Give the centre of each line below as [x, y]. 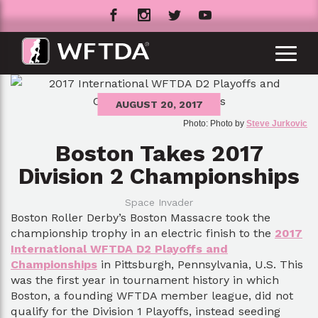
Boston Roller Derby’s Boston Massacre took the [141, 218]
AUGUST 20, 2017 [159, 104]
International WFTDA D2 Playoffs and [119, 249]
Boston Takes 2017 [159, 153]
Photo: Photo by [215, 124]
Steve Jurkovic [277, 124]
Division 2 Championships [159, 176]
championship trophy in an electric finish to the [143, 233]
